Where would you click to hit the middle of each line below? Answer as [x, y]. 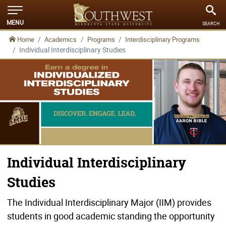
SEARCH [211, 23]
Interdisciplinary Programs [163, 40]
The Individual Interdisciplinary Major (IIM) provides [109, 202]
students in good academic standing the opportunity [111, 216]
